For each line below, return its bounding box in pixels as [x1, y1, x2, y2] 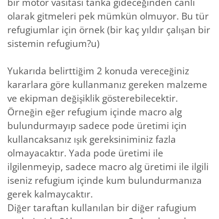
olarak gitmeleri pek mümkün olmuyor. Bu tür [7, 9, 209, 22]
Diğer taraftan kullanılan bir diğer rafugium [7, 201, 197, 214]
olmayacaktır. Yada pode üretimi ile [7, 146, 163, 159]
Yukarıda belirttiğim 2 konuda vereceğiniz [7, 64, 189, 77]
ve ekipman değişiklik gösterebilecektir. [7, 91, 178, 105]
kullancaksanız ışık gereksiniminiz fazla [7, 132, 176, 146]
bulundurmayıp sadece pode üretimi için [7, 119, 187, 132]
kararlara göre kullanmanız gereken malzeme [7, 78, 207, 91]
